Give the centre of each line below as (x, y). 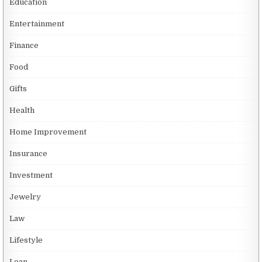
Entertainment (37, 23)
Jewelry (25, 196)
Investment (31, 175)
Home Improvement (48, 132)
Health (22, 110)
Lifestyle (26, 240)
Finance (24, 45)
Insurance (29, 153)
